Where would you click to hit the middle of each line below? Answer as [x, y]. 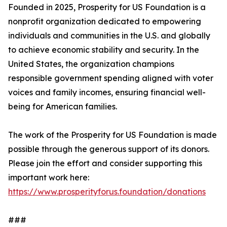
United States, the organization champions [91, 64]
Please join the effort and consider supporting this [105, 163]
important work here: [49, 178]
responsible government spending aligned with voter [111, 78]
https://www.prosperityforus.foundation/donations [107, 192]
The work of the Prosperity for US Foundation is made [112, 135]
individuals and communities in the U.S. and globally [109, 36]
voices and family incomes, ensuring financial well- [107, 92]
